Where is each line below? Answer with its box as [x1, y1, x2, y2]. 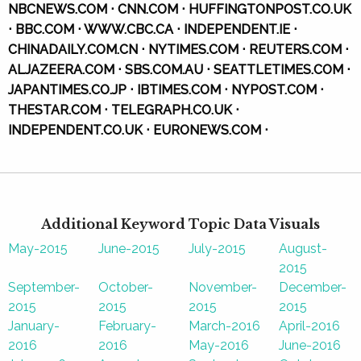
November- [189, 280, 257, 295]
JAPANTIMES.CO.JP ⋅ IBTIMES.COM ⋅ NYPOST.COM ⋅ [8, 82, 324, 98]
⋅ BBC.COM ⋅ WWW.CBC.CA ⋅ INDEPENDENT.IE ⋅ [8, 22, 297, 37]
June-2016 [279, 338, 341, 353]
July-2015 [189, 241, 246, 256]
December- [279, 280, 346, 295]
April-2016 [279, 318, 340, 334]
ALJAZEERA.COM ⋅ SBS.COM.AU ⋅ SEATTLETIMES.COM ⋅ [8, 62, 351, 77]
